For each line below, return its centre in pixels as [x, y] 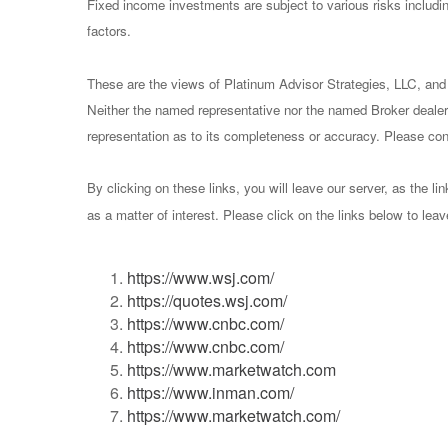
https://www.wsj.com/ [200, 277]
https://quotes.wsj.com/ [207, 300]
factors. [109, 31]
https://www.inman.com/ [210, 392]
